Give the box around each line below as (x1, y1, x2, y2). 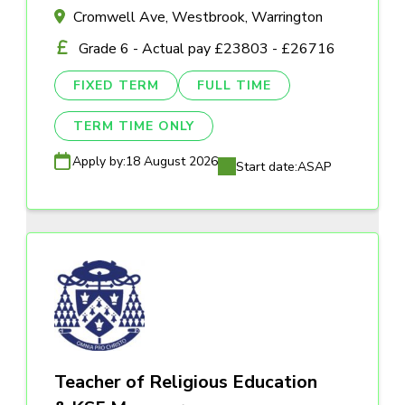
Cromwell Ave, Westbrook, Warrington (72, 6, 323, 27)
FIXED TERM (73, 76, 159, 94)
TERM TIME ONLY (73, 117, 194, 135)
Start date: (236, 157, 297, 175)
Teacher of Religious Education (54, 369, 317, 394)
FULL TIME (197, 76, 271, 94)
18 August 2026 (126, 152, 218, 170)
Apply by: (72, 152, 126, 170)
